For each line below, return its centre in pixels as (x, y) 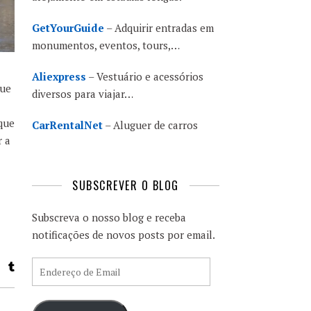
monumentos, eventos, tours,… (106, 45)
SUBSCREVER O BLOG (126, 186)
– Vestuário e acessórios (145, 77)
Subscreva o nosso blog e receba (109, 218)
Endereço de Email (75, 266)
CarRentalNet (67, 125)
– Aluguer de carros (150, 125)
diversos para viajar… (83, 94)
